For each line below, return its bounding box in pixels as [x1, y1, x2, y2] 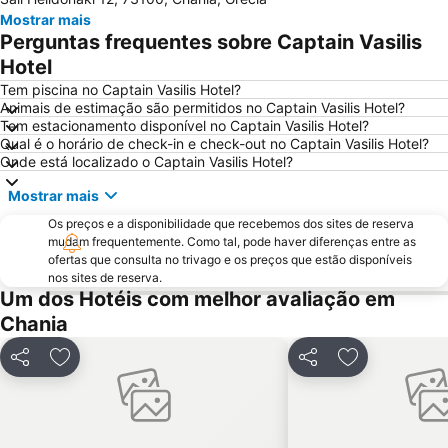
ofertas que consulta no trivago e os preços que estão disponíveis [48, 252, 412, 268]
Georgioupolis [228, 51, 327, 69]
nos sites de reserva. [48, 270, 162, 286]
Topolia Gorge [16, 167, 113, 185]
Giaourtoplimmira [228, 109, 350, 127]
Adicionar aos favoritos [58, 357, 236, 378]
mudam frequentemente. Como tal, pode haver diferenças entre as [48, 234, 416, 250]
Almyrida [16, 51, 78, 69]
